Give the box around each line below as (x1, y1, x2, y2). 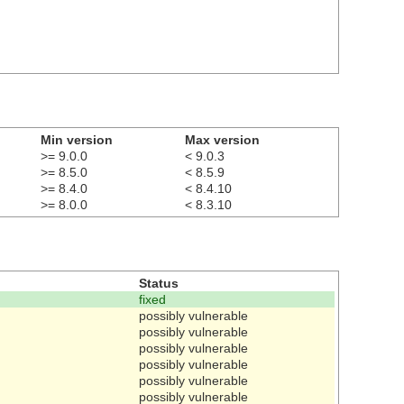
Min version (41, 132, 113, 147)
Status (139, 275, 179, 290)
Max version (185, 132, 260, 147)
